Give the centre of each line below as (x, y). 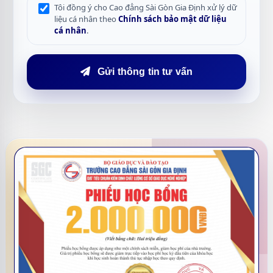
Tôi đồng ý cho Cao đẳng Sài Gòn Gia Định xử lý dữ (146, 7)
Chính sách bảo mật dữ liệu (172, 19)
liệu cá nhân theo (86, 19)
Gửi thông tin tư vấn (145, 72)
